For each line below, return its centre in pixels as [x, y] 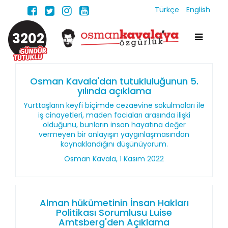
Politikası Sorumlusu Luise [114, 212]
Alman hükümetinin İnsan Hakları [114, 203]
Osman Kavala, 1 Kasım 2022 [114, 159]
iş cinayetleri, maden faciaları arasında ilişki [114, 115]
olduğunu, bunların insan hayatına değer [114, 125]
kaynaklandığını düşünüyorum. [114, 144]
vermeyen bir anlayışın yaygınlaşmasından [114, 134]
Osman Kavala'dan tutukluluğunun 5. [114, 81]
